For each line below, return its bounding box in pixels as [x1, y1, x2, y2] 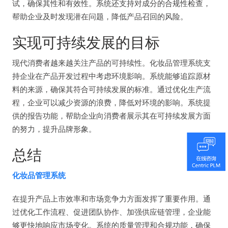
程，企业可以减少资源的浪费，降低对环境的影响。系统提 [12, 97, 211, 107]
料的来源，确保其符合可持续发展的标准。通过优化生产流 [12, 83, 211, 94]
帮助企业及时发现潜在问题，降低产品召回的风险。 [12, 11, 188, 21]
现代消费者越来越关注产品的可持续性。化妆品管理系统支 [12, 57, 211, 68]
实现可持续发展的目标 [12, 32, 160, 52]
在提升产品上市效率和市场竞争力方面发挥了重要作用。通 [12, 193, 211, 204]
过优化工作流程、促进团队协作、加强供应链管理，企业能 [12, 206, 211, 217]
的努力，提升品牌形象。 [12, 123, 96, 134]
